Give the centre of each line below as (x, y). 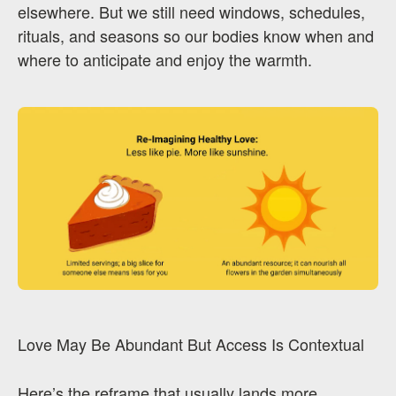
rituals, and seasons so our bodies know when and (196, 35)
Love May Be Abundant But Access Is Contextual (191, 344)
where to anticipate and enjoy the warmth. (165, 59)
